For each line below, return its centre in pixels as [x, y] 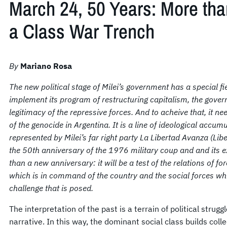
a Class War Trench [82, 32]
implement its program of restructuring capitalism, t [102, 99]
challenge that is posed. [51, 188]
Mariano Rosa [46, 66]
